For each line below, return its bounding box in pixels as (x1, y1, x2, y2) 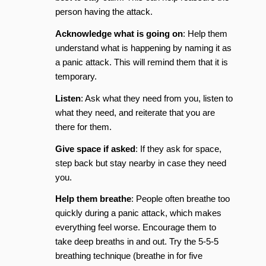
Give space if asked (55, 143, 135, 154)
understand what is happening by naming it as (55, 43, 232, 53)
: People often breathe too (131, 194, 230, 204)
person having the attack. (55, 7, 153, 17)
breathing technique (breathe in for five (55, 251, 202, 261)
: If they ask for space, (135, 143, 221, 154)
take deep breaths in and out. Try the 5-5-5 (55, 236, 218, 247)
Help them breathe (55, 194, 131, 204)
